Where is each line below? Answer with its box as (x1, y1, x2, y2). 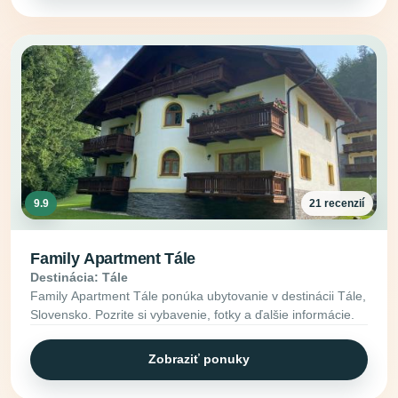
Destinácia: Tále (30, 269, 129, 284)
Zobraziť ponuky (148, 352, 250, 367)
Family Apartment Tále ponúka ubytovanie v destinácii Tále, (30, 288, 367, 303)
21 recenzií (309, 196, 365, 210)
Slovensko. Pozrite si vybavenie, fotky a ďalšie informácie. (30, 306, 355, 322)
